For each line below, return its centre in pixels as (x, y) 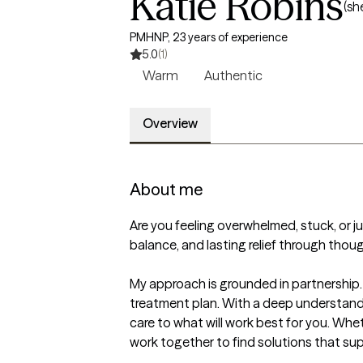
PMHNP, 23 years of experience (209, 37)
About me (166, 189)
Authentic (233, 75)
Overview (170, 123)
